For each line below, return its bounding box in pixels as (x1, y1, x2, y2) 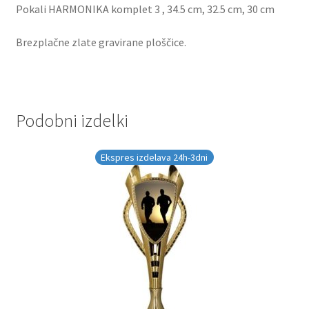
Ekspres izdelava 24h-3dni (101, 150, 208, 163)
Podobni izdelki (15, 109, 128, 132)
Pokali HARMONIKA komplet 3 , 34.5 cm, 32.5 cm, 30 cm (15, 2, 275, 17)
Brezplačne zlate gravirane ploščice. (15, 34, 186, 49)
